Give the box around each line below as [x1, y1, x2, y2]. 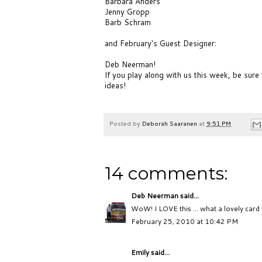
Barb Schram [105, 16, 151, 27]
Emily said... [131, 247, 170, 258]
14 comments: [105, 163, 228, 185]
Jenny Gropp [105, 6, 150, 17]
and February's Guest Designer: [105, 37, 216, 49]
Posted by [109, 118, 142, 127]
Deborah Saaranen [142, 118, 197, 127]
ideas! [105, 80, 126, 91]
